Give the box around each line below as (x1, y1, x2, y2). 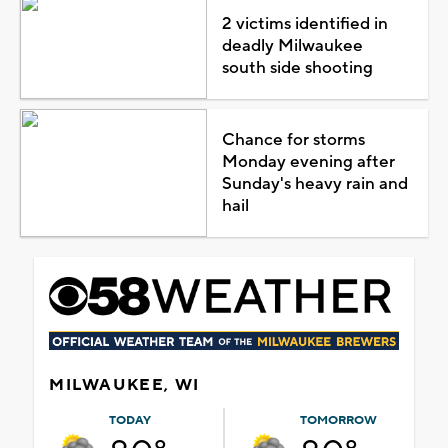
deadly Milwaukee (221, 34, 363, 57)
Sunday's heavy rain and (221, 172, 408, 195)
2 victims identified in (221, 12, 388, 35)
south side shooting (221, 56, 373, 79)
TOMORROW (300, 412, 377, 428)
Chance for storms (221, 128, 365, 151)
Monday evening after (221, 150, 395, 173)
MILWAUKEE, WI (49, 374, 200, 395)
